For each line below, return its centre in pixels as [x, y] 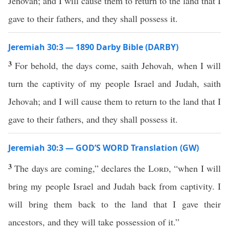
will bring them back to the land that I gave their [114, 204]
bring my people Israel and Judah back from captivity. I [114, 186]
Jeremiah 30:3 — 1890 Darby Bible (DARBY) [93, 47]
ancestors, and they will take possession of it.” [95, 222]
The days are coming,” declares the [81, 168]
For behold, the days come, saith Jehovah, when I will [118, 65]
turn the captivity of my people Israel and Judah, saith [114, 83]
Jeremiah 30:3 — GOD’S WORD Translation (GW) [104, 148]
